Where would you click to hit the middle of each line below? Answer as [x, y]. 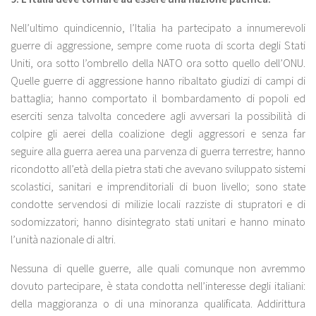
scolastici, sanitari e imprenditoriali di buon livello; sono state [158, 186]
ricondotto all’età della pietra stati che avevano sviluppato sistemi [158, 168]
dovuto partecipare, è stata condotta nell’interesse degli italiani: [158, 285]
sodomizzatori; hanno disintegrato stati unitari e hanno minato [158, 221]
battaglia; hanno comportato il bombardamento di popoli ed [158, 98]
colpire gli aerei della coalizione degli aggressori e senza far [158, 133]
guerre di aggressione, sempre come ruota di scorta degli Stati [158, 45]
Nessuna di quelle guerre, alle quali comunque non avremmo [158, 268]
